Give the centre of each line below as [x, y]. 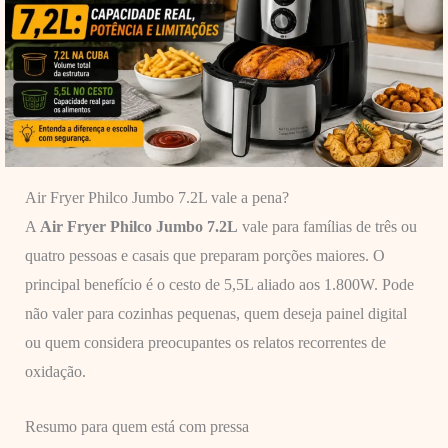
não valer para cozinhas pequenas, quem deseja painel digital [215, 314]
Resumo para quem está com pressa [136, 427]
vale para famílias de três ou [327, 227]
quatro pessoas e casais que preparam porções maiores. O [204, 256]
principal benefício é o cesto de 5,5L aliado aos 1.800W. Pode [219, 285]
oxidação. [55, 372]
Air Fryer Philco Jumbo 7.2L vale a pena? [156, 198]
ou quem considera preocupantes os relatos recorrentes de [205, 343]
